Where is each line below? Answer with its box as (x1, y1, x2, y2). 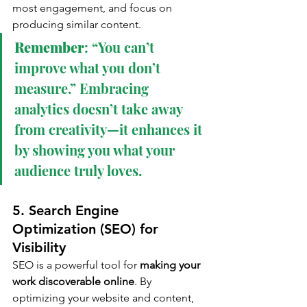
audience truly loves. (14, 161, 142, 180)
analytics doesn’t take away (14, 99, 186, 119)
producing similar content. (12, 18, 141, 32)
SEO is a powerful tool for (12, 258, 140, 272)
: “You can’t (84, 38, 158, 57)
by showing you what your (14, 140, 178, 160)
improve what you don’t (14, 58, 164, 77)
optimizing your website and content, (12, 291, 197, 305)
